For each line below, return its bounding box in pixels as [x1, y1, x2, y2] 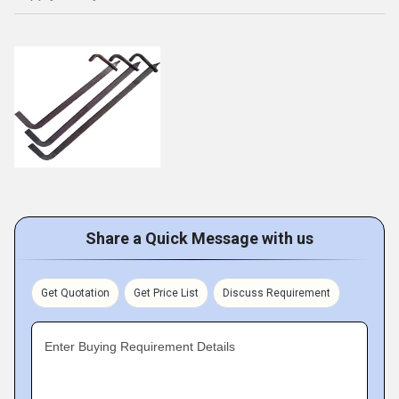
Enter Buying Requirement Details [45, 339, 235, 354]
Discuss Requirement [223, 287, 330, 299]
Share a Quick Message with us [85, 229, 313, 248]
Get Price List [134, 287, 199, 299]
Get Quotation [41, 287, 110, 299]
